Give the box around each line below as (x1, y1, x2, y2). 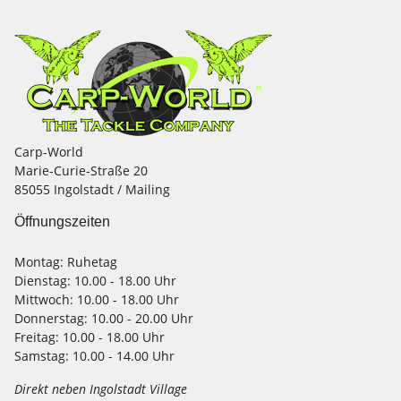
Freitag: (14, 328, 59, 346)
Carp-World (14, 142, 83, 160)
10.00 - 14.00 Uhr (69, 346, 175, 364)
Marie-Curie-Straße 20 (14, 161, 148, 179)
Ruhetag (64, 252, 117, 270)
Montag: (14, 252, 64, 270)
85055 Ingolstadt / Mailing (14, 180, 170, 198)
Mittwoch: (14, 290, 73, 308)
